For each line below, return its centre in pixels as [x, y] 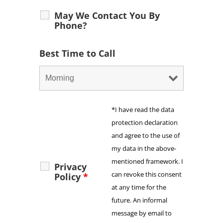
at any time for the [139, 187]
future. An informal [139, 200]
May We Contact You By [107, 15]
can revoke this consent [147, 174]
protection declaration [145, 122]
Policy [69, 176]
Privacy [70, 167]
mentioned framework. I [147, 161]
